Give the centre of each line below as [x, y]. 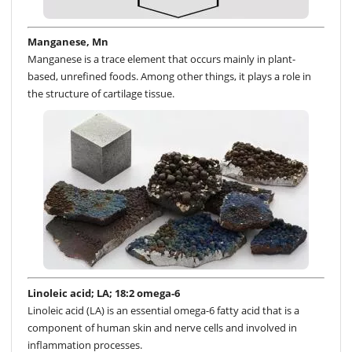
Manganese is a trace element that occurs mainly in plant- [161, 59]
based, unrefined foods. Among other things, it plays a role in [169, 77]
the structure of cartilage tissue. [101, 94]
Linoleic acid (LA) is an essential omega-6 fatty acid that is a [163, 310]
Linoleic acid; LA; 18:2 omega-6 [104, 293]
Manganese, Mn [68, 42]
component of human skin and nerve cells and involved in [162, 327]
